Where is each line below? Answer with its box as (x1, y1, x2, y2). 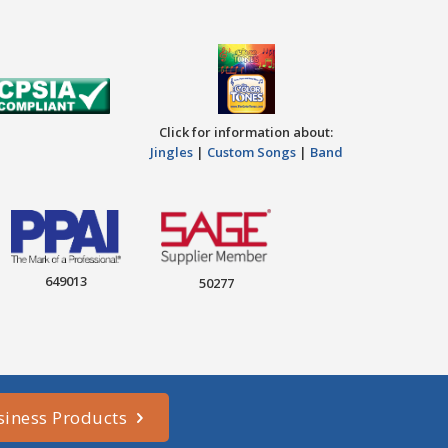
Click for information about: (159, 122, 334, 141)
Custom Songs (206, 142, 296, 161)
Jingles (149, 142, 193, 161)
